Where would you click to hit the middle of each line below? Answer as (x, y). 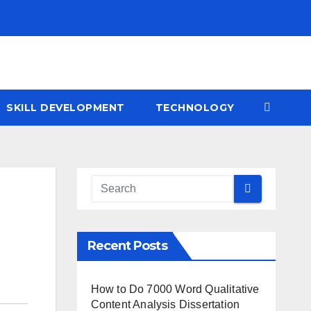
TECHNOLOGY (195, 107)
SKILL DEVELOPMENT (66, 107)
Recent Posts (127, 245)
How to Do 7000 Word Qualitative (175, 289)
